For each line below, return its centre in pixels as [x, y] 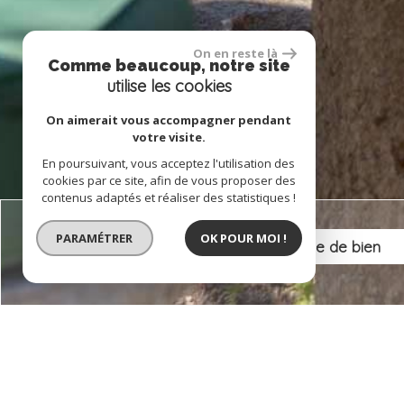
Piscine [102, 376]
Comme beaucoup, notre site [169, 65]
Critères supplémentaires [176, 337]
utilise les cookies [169, 86]
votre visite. [169, 137]
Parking [185, 376]
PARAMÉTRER [95, 238]
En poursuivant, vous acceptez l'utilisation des [169, 163]
